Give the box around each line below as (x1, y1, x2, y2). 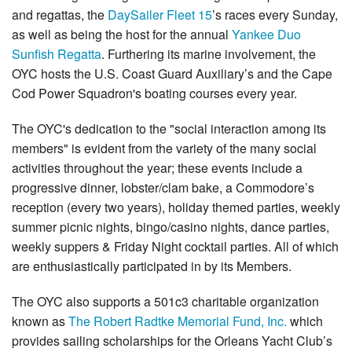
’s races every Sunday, (212, 5, 338, 24)
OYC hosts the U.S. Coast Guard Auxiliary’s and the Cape (12, 64, 332, 83)
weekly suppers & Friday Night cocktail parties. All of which (12, 237, 339, 256)
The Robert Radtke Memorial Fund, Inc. (68, 312, 287, 331)
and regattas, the (12, 5, 108, 24)
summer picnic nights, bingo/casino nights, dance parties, (12, 218, 329, 236)
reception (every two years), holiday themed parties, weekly (12, 198, 340, 217)
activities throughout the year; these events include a (12, 159, 302, 178)
